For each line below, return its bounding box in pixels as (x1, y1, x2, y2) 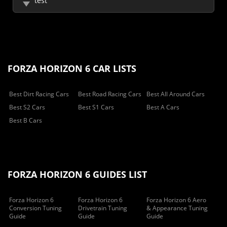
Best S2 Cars (9, 103, 45, 111)
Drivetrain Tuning (78, 204, 127, 212)
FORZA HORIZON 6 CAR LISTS (8, 62, 136, 74)
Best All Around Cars (146, 90, 205, 98)
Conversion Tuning (9, 204, 62, 212)
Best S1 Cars (78, 103, 114, 111)
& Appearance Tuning (146, 204, 208, 212)
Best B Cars (9, 116, 42, 125)
